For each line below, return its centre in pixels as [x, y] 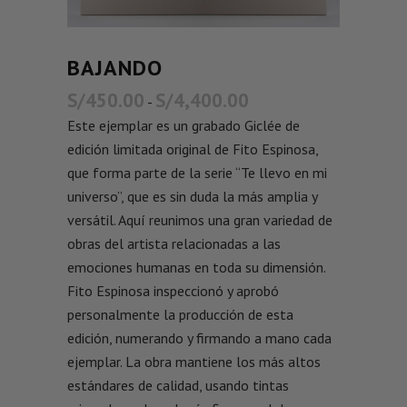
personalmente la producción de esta [180, 315]
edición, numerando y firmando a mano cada [199, 338]
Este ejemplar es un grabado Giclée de [184, 126]
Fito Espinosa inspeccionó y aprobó [173, 291]
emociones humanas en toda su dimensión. [197, 268]
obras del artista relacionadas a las [174, 244]
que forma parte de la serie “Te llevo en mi [197, 173]
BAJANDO [115, 68]
